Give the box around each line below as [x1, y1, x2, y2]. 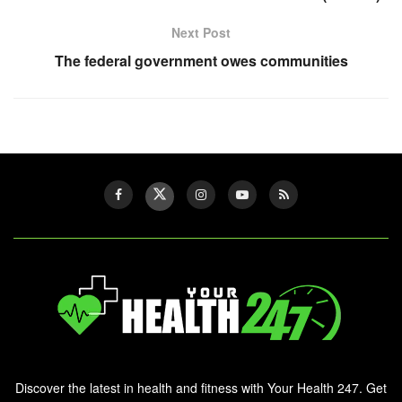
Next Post [171, 23, 231, 42]
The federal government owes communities [54, 50, 348, 72]
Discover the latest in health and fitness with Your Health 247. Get [15, 379, 387, 398]
